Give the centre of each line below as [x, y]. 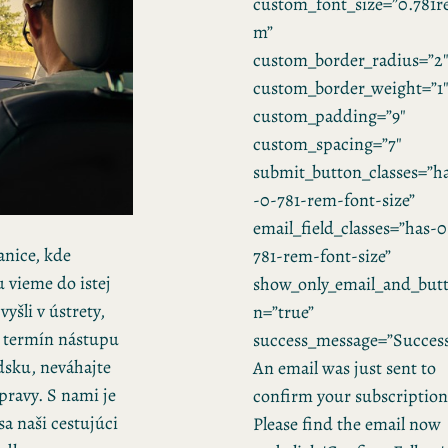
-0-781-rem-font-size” [333, 199]
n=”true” [283, 311]
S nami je [81, 394]
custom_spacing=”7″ [327, 143]
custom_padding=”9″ [329, 115]
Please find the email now [346, 423]
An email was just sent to [344, 367]
